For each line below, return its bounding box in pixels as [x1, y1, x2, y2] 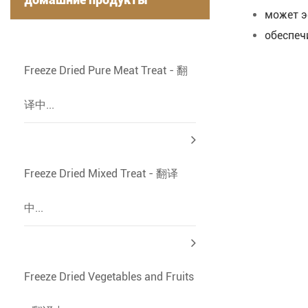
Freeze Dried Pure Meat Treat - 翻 [24, 64, 188, 78]
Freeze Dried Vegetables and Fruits [24, 270, 194, 284]
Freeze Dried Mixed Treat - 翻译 [24, 167, 178, 181]
